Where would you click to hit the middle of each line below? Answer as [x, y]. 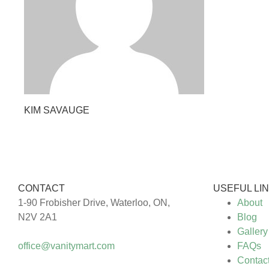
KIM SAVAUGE [57, 110]
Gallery [252, 231]
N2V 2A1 [38, 217]
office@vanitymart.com [66, 246]
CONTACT [41, 188]
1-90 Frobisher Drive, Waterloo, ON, [94, 202]
